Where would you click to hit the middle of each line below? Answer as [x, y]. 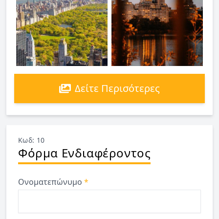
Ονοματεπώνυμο [51, 182]
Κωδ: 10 [32, 140]
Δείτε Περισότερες [117, 88]
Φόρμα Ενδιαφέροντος [85, 153]
